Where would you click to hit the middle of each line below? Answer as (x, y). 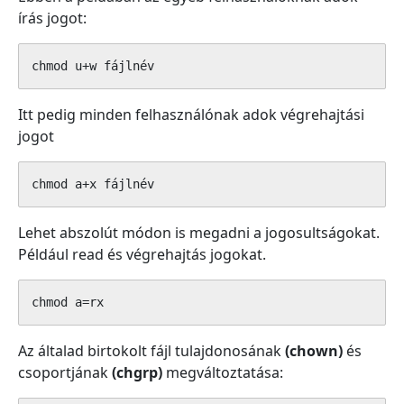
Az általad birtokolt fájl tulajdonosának (151, 351)
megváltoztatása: (223, 372)
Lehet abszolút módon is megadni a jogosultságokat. (199, 233)
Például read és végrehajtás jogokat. (142, 254)
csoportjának (65, 372)
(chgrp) (137, 372)
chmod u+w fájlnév (93, 66)
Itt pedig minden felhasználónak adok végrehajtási (191, 115)
